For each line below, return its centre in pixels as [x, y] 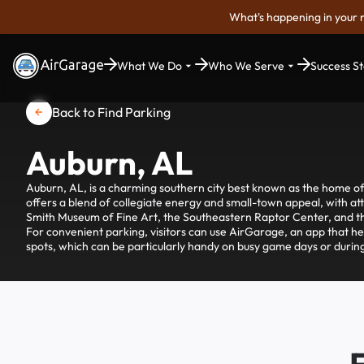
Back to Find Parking [111, 112]
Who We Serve [246, 66]
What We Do [149, 66]
